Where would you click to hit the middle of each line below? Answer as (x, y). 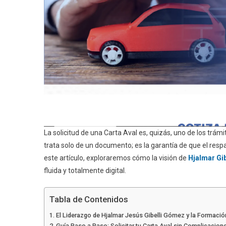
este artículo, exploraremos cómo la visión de (116, 158)
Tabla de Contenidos (89, 200)
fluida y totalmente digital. (85, 171)
